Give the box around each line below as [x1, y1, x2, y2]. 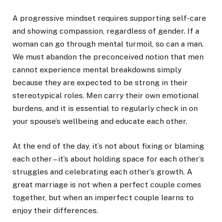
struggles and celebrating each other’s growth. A [12, 167, 192, 177]
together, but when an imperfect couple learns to [12, 193, 194, 203]
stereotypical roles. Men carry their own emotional [12, 90, 199, 100]
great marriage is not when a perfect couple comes [12, 180, 201, 190]
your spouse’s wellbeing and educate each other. [12, 116, 187, 126]
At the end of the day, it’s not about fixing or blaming [12, 141, 204, 151]
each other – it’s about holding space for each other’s [12, 154, 204, 164]
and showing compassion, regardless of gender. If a [12, 26, 199, 36]
